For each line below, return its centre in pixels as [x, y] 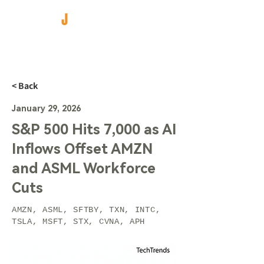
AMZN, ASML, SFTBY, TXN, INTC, [86, 210]
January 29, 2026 [46, 108]
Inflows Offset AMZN [82, 149]
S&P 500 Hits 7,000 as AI [94, 130]
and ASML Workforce [84, 169]
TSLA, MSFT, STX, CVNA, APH [79, 222]
